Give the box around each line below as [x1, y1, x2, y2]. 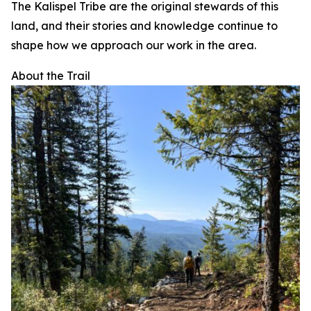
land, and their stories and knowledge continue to [11, 18, 278, 33]
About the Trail [11, 68, 90, 83]
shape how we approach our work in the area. [11, 37, 256, 52]
